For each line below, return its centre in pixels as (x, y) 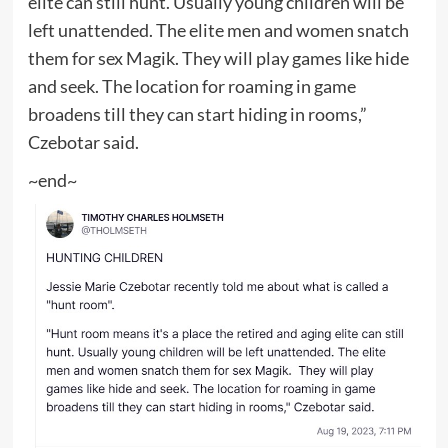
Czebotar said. (83, 141)
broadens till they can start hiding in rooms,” (197, 113)
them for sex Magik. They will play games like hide (218, 57)
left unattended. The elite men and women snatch (218, 29)
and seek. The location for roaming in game (191, 85)
